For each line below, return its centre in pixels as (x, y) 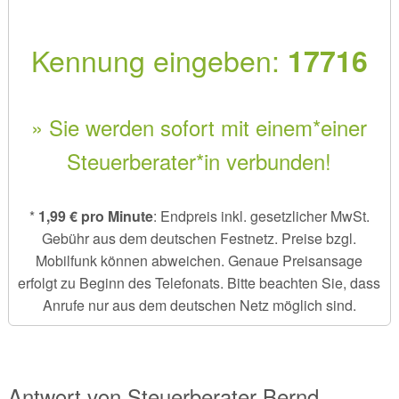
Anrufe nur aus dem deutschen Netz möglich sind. (199, 305)
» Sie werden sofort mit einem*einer (199, 126)
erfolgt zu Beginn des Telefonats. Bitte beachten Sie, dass (199, 282)
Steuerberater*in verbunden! (199, 160)
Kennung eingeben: (159, 59)
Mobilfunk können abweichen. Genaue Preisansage (199, 260)
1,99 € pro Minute (95, 216)
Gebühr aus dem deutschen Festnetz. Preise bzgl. (199, 238)
